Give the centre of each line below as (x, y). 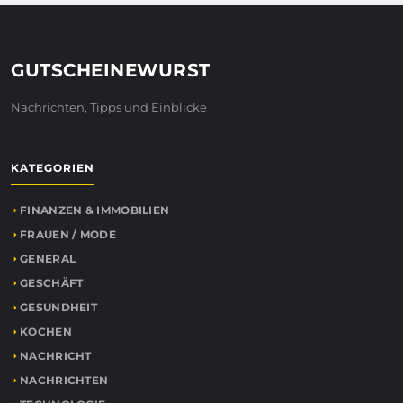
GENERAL (48, 259)
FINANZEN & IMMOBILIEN (95, 210)
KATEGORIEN (53, 168)
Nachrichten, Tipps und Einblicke (109, 107)
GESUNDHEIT (58, 308)
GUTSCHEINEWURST (111, 71)
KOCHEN (46, 332)
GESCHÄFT (52, 283)
